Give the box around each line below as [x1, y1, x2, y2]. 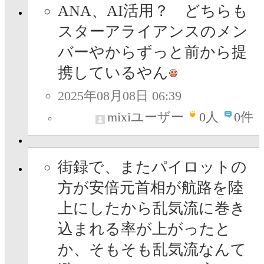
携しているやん [58, 64, 169, 82]
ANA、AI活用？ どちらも [58, 2, 248, 20]
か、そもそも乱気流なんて [58, 241, 246, 259]
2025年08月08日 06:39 [58, 88, 181, 104]
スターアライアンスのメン [58, 23, 248, 41]
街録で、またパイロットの [58, 159, 247, 176]
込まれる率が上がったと [58, 220, 231, 238]
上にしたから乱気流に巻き [58, 200, 246, 217]
